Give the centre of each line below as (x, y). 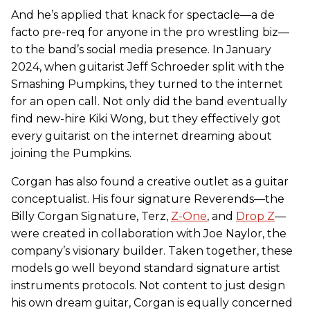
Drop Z (255, 216)
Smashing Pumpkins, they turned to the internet (147, 84)
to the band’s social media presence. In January (141, 49)
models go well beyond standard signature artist (146, 268)
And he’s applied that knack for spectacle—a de (143, 15)
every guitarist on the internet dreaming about (142, 136)
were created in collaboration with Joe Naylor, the (149, 233)
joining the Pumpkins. (71, 153)
